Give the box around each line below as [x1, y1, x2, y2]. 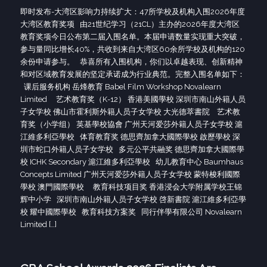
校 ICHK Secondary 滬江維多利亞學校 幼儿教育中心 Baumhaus [20, 157, 243, 167]
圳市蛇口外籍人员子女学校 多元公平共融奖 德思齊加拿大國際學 [20, 145, 244, 154]
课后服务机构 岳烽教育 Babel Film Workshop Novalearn [20, 82, 221, 92]
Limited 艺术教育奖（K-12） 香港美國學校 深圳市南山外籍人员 [20, 95, 246, 104]
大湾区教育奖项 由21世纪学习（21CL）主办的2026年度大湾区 [20, 20, 240, 29]
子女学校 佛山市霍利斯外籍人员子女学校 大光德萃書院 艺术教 [20, 107, 240, 117]
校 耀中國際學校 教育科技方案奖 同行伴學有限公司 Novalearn [20, 207, 242, 217]
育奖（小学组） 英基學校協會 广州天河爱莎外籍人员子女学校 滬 [20, 120, 243, 129]
